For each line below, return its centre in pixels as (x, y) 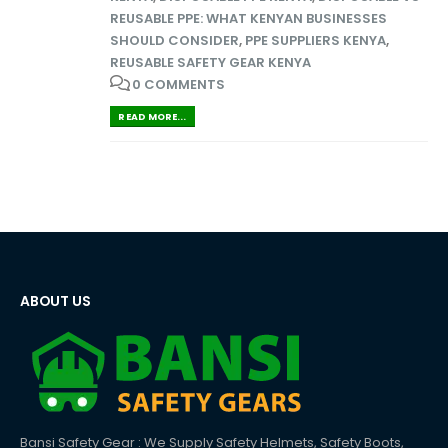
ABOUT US (55, 300)
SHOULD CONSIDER (174, 40)
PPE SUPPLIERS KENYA (315, 40)
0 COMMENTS (178, 84)
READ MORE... (152, 116)
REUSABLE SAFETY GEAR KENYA (210, 62)
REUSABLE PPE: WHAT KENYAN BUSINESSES (248, 18)
